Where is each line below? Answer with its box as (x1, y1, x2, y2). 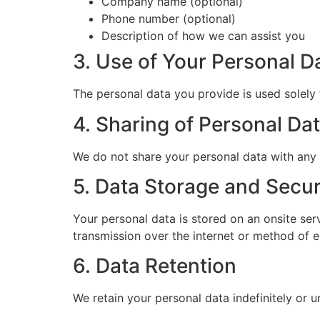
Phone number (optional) (101, 11, 236, 26)
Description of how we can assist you (101, 29, 305, 44)
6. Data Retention (73, 254, 236, 279)
